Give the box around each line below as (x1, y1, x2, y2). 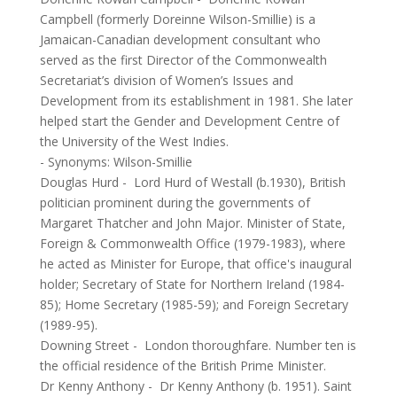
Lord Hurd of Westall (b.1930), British (133, 174, 346, 191)
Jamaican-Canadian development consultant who (39, 31, 321, 48)
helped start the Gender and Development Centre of (39, 113, 339, 129)
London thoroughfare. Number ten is (144, 337, 356, 354)
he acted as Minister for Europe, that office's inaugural (39, 255, 352, 272)
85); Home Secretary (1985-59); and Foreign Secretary (39, 296, 348, 313)
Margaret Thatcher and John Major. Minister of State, (39, 214, 346, 231)
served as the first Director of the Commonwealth (39, 51, 327, 68)
